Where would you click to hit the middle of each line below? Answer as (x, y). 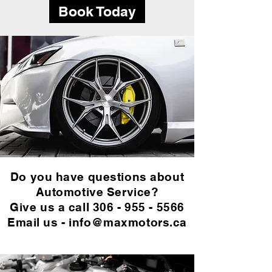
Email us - (38, 222)
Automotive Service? (97, 192)
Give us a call (51, 207)
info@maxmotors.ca (128, 222)
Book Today (97, 11)
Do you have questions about (97, 177)
